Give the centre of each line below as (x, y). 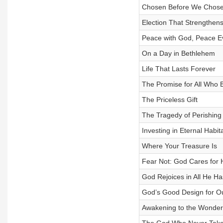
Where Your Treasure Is (179, 146)
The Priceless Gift (169, 100)
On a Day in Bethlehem (178, 53)
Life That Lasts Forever (178, 69)
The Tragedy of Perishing (181, 115)
